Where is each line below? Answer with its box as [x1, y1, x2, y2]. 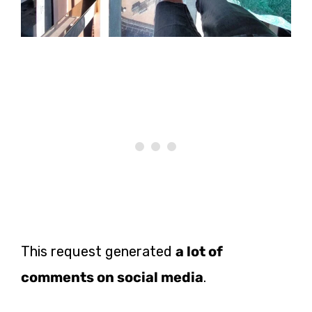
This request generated [21, 242, 175, 260]
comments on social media [21, 268, 203, 286]
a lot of [175, 242, 223, 260]
